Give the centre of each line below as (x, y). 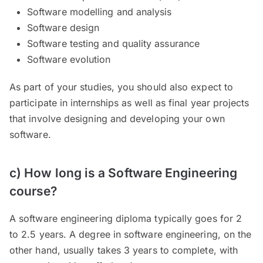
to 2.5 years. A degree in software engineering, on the (131, 234)
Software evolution (69, 59)
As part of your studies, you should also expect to (121, 87)
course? (33, 191)
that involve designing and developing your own (117, 118)
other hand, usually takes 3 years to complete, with (124, 250)
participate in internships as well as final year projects (129, 102)
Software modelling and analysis (100, 11)
